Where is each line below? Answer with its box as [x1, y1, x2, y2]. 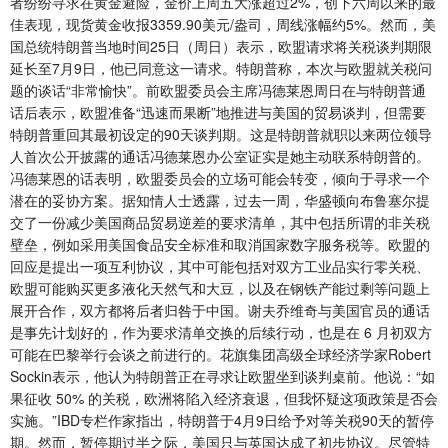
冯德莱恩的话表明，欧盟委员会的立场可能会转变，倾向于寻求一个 [10, 168, 430, 189]
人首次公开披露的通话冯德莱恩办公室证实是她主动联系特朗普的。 [10, 146, 430, 167]
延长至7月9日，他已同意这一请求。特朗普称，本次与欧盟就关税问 [10, 58, 432, 79]
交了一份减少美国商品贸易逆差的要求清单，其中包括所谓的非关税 [10, 212, 430, 233]
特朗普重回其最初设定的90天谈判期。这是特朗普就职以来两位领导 [10, 124, 432, 145]
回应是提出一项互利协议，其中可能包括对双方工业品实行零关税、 [10, 256, 430, 277]
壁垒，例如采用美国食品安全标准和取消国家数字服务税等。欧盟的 [10, 234, 430, 255]
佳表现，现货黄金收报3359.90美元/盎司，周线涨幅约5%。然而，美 [10, 14, 436, 35]
